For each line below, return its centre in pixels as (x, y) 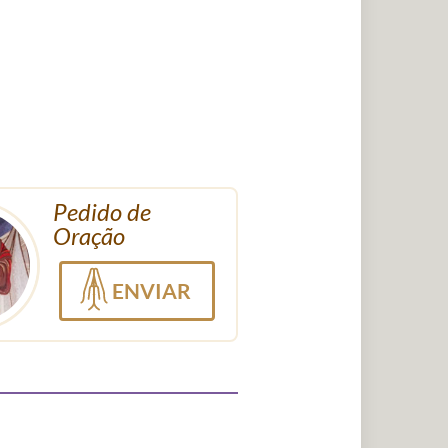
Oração (89, 236)
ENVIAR (152, 290)
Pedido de (102, 212)
